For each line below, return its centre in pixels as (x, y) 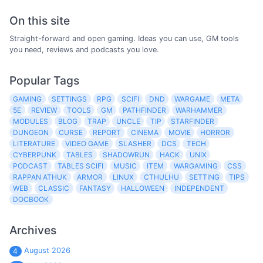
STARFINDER (193, 121)
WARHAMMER (199, 110)
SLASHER (135, 143)
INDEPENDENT (199, 188)
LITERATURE (34, 143)
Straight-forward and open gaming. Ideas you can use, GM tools (124, 39)
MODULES (31, 121)
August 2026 (47, 250)
